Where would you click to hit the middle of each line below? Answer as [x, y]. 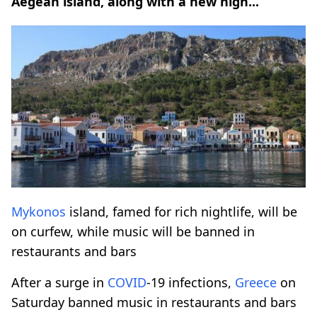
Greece [256, 282]
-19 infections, [191, 282]
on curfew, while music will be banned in [133, 231]
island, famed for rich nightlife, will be [181, 211]
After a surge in [59, 282]
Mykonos [39, 211]
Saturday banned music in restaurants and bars [154, 302]
